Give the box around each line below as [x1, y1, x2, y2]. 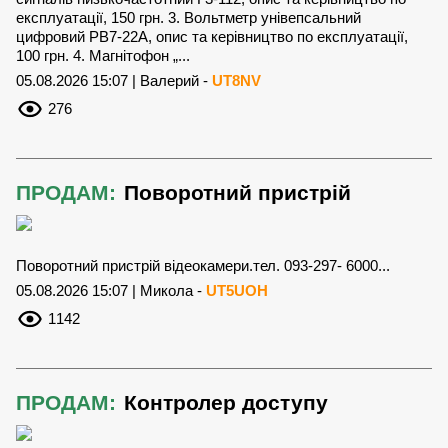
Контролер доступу [124, 391, 328, 415]
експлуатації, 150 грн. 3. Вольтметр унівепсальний [16, 9, 361, 27]
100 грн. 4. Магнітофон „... [16, 47, 190, 65]
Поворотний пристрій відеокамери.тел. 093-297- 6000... [16, 257, 390, 275]
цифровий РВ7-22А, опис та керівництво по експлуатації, [16, 28, 408, 46]
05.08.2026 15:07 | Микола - [16, 282, 206, 300]
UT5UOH [206, 282, 268, 300]
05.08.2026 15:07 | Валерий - [16, 72, 212, 90]
